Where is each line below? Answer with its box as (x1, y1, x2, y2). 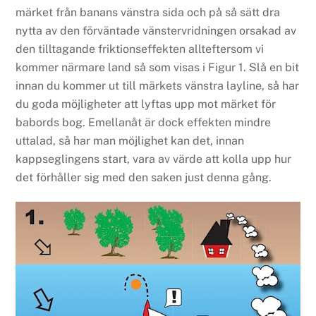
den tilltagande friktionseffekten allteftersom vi (16, 42, 265, 56)
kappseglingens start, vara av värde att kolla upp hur (16, 152, 292, 166)
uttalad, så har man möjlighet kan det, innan (16, 134, 245, 148)
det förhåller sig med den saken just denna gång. (16, 171, 272, 185)
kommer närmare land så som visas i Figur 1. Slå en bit (16, 61, 300, 75)
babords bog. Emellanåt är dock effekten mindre (16, 116, 272, 130)
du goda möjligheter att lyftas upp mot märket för (16, 97, 276, 111)
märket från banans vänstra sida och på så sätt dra (16, 6, 281, 20)
